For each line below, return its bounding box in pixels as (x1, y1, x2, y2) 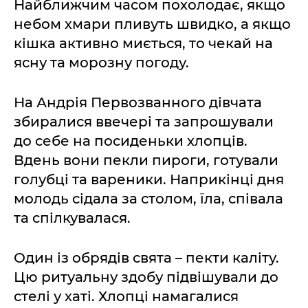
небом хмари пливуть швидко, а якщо (14, 16, 291, 33)
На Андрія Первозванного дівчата (14, 94, 262, 111)
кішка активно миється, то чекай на (14, 35, 273, 52)
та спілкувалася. (14, 210, 131, 227)
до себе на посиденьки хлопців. (14, 133, 247, 150)
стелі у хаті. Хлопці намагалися (14, 288, 239, 305)
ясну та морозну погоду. (14, 54, 189, 71)
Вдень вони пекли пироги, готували (14, 152, 278, 169)
